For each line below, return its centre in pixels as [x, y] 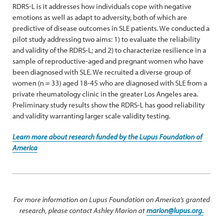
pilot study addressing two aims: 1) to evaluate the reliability [106, 39]
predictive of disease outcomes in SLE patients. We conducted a [111, 28]
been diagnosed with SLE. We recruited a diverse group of [102, 72]
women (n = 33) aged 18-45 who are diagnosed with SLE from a [110, 83]
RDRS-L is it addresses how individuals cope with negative [102, 6]
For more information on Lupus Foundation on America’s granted [111, 199]
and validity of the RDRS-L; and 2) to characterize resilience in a [109, 50]
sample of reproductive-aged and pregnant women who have [108, 61]
